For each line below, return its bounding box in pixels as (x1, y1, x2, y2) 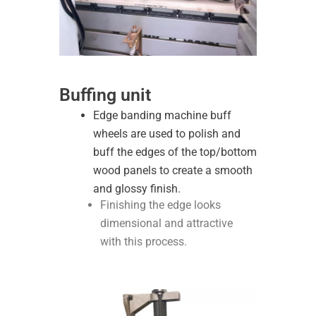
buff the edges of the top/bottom (93, 145, 257, 159)
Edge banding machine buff (93, 109, 231, 123)
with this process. (100, 235, 187, 249)
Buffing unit (59, 85, 151, 106)
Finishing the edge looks (100, 198, 221, 212)
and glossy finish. (93, 182, 181, 196)
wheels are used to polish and (93, 127, 241, 141)
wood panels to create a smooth (93, 164, 253, 178)
